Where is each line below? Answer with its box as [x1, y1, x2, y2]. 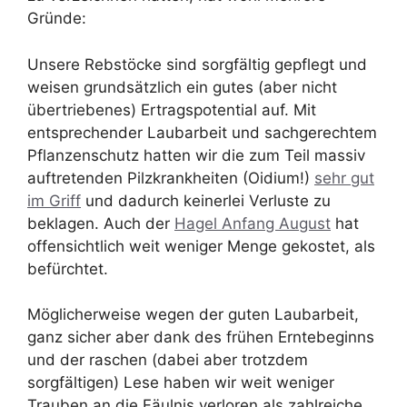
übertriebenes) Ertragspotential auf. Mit [27, 100, 316, 119]
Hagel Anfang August [174, 213, 331, 233]
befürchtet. [27, 259, 108, 278]
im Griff [27, 191, 81, 210]
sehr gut [314, 168, 374, 187]
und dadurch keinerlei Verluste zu [81, 191, 331, 210]
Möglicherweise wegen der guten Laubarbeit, [27, 305, 359, 323]
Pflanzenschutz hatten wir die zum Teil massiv [27, 145, 365, 164]
